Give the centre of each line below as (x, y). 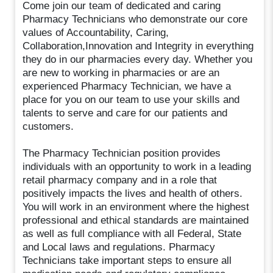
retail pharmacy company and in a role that (120, 180)
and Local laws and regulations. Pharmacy (119, 247)
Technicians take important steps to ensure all (127, 260)
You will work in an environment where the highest (136, 207)
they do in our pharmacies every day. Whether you (138, 59)
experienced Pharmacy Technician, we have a (127, 86)
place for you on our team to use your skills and (131, 99)
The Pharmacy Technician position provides (122, 153)
